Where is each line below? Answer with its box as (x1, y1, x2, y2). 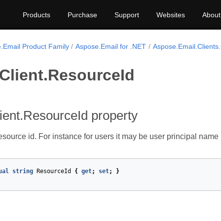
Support (114, 11, 139, 19)
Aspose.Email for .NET (75, 42, 147, 50)
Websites (156, 11, 185, 19)
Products (23, 11, 50, 19)
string (12, 168, 33, 175)
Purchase (68, 11, 97, 19)
